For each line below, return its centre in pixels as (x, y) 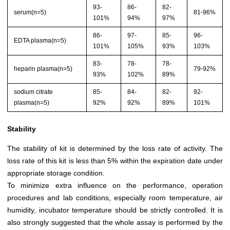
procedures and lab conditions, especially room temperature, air (115, 197)
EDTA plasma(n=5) (40, 40)
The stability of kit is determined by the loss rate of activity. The (115, 148)
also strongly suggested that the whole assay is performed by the (115, 222)
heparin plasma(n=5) (43, 69)
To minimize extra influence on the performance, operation (115, 185)
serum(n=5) (30, 12)
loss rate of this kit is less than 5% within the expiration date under (115, 160)
